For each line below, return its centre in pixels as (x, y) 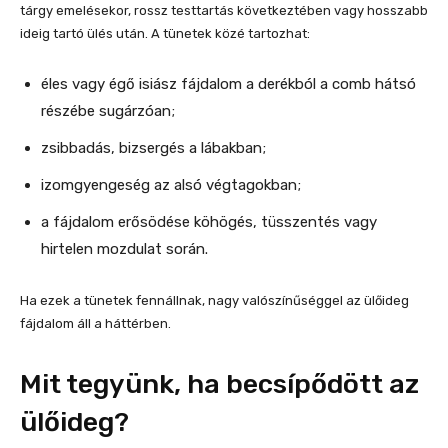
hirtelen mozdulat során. (124, 249)
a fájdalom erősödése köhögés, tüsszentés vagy (209, 222)
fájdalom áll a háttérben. (95, 324)
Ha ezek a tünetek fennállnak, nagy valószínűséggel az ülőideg (214, 301)
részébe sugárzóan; (108, 111)
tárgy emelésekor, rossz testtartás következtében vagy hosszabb (224, 11)
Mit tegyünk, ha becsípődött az (219, 384)
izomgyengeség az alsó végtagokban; (171, 185)
